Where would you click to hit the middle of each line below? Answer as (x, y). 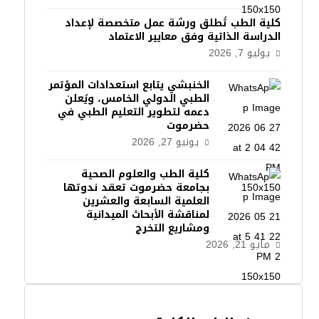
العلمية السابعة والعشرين (146, 201)
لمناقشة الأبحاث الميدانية (148, 215)
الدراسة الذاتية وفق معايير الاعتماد (195, 37)
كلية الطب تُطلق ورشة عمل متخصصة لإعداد (173, 23)
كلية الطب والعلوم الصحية (146, 174)
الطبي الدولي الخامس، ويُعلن (137, 99)
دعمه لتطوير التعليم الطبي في (134, 112)
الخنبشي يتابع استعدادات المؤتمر (129, 85)
